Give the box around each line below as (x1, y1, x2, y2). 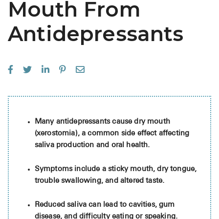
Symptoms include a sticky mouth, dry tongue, (34, 166, 197, 174)
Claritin (174, 87, 200, 95)
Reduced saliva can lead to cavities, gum (34, 201, 175, 209)
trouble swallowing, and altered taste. (34, 177, 165, 185)
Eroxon (174, 105, 200, 113)
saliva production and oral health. (34, 142, 150, 150)
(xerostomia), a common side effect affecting (34, 130, 190, 138)
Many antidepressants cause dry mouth (34, 118, 170, 126)
